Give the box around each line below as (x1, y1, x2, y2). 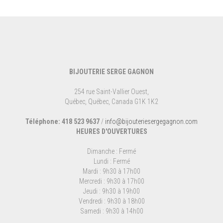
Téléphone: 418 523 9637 (25, 117, 100, 125)
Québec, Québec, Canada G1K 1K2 (65, 97, 158, 106)
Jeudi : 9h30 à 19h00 (83, 187, 140, 195)
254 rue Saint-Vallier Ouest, (74, 87, 149, 96)
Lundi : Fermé (93, 157, 130, 165)
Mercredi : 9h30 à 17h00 (79, 177, 144, 185)
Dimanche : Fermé (87, 147, 136, 155)
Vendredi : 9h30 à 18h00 (78, 197, 145, 205)
